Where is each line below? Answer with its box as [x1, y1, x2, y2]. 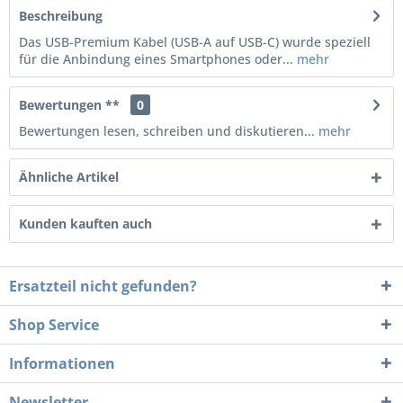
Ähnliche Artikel [19, 168, 119, 185]
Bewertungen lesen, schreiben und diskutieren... [19, 122, 315, 139]
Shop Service [9, 315, 99, 335]
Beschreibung [19, 7, 103, 24]
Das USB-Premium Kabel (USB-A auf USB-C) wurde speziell [19, 33, 371, 50]
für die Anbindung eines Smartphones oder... [19, 50, 293, 67]
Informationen [9, 354, 115, 373]
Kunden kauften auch [19, 215, 152, 232]
